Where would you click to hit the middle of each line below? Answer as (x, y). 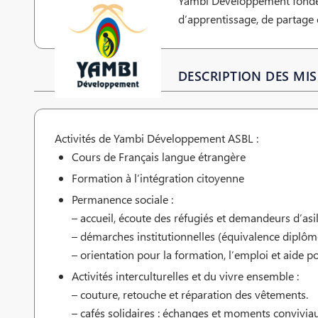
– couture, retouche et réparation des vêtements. (190, 295)
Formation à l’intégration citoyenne (158, 178)
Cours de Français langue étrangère (159, 157)
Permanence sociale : (122, 199)
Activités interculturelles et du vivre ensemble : (185, 276)
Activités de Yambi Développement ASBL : (157, 138)
